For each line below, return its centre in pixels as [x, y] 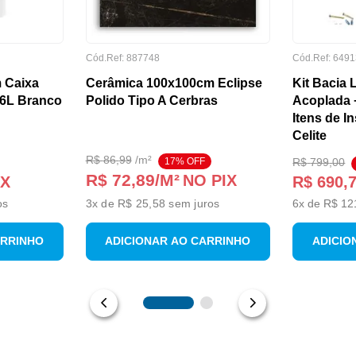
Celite [310, 135]
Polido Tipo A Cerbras [151, 100]
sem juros [193, 203]
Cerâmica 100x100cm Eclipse [174, 83]
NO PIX [209, 180]
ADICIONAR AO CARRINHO [178, 241]
